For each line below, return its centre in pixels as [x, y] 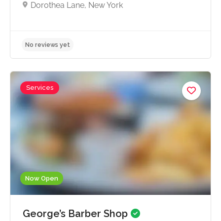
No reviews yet [53, 123]
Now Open [42, 178]
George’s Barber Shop [76, 213]
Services [40, 87]
